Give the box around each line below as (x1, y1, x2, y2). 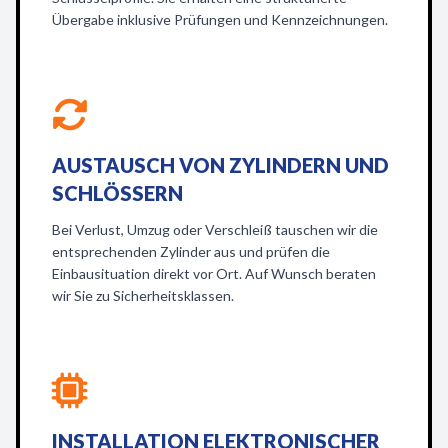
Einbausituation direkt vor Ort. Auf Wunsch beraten (52, 265, 376, 282)
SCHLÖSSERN (52, 181, 183, 205)
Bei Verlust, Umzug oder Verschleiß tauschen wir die (52, 221, 378, 238)
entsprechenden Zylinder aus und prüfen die (52, 243, 330, 260)
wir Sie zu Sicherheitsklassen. (52, 287, 234, 304)
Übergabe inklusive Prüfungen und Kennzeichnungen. (52, 11, 388, 28)
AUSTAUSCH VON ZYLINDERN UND (52, 153, 389, 177)
